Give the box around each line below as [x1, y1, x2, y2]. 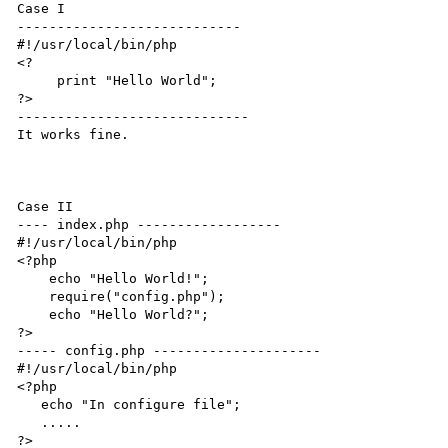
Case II [17, 198, 74, 214]
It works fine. [17, 126, 130, 142]
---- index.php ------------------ [17, 216, 282, 232]
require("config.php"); [17, 288, 50, 304]
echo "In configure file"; [17, 396, 42, 412]
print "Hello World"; [17, 72, 58, 88]
